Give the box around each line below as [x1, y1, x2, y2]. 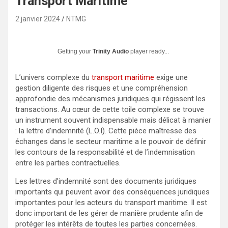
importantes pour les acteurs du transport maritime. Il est [15, 197, 207, 207]
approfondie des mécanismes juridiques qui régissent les [15, 94, 206, 103]
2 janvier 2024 [15, 14, 60, 23]
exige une [154, 72, 188, 82]
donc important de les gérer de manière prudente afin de [15, 208, 203, 218]
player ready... [129, 47, 169, 55]
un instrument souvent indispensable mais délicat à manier [15, 115, 211, 125]
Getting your [58, 47, 93, 55]
